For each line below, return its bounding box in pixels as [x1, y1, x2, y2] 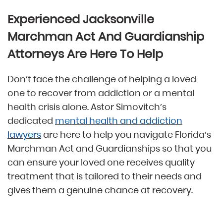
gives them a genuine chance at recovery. [7, 184, 193, 197]
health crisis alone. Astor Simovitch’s [7, 101, 166, 113]
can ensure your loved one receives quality [7, 156, 195, 169]
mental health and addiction [55, 114, 182, 127]
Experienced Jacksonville [7, 11, 154, 28]
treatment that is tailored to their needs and [7, 170, 202, 183]
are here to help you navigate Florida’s [41, 128, 211, 141]
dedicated [7, 114, 55, 127]
